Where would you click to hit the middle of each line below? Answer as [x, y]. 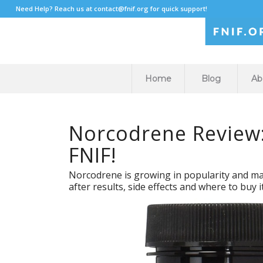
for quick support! [178, 9]
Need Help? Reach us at [55, 9]
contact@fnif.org [121, 9]
